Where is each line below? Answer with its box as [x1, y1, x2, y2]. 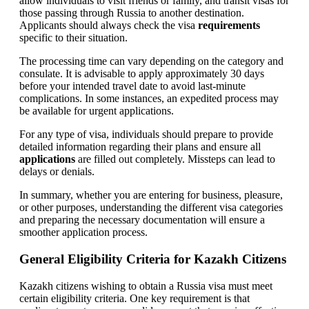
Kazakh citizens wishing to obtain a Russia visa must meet [19, 279, 272, 292]
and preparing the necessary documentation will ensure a [19, 214, 265, 226]
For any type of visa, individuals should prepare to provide [19, 128, 273, 141]
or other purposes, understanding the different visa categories [19, 201, 283, 214]
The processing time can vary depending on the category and [19, 55, 283, 68]
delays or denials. [19, 166, 94, 178]
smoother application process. [19, 226, 148, 239]
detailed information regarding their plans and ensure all [19, 141, 261, 153]
